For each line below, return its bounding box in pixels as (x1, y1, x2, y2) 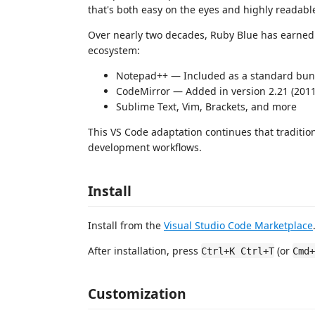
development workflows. (88, 141, 202, 154)
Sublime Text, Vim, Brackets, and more (116, 100, 297, 113)
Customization (88, 284, 186, 303)
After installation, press (88, 243, 201, 257)
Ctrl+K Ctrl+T (201, 245, 274, 257)
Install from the (88, 218, 164, 232)
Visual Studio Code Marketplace (164, 218, 313, 232)
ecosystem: (88, 44, 140, 57)
